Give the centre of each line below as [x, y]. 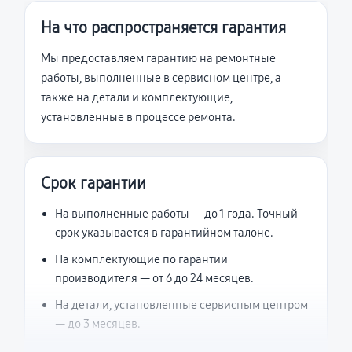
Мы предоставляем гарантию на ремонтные [158, 58]
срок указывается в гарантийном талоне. [164, 233]
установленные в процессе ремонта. [138, 117]
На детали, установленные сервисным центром [181, 305]
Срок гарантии [93, 183]
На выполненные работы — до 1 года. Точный [176, 214]
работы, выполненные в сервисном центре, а [161, 78]
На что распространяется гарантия [163, 27]
